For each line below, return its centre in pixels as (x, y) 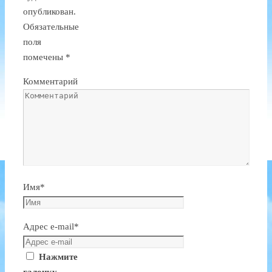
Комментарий (50, 82)
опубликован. (49, 12)
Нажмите (58, 257)
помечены (44, 57)
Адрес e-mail (49, 227)
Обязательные (51, 27)
